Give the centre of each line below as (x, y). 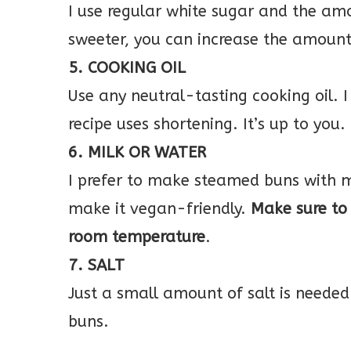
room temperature (137, 237)
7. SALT (96, 265)
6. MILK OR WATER (137, 152)
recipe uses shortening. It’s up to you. (207, 124)
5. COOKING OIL (127, 68)
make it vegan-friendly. (159, 209)
